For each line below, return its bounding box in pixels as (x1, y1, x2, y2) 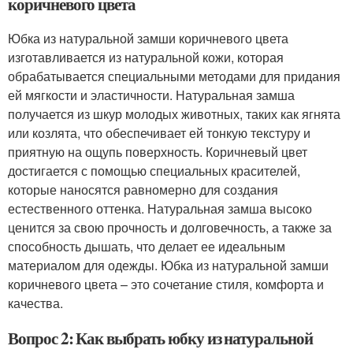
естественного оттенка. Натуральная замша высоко (8, 199, 312, 217)
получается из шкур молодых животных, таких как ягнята (8, 105, 340, 123)
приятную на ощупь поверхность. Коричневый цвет (8, 143, 307, 161)
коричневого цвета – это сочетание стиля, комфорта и (8, 275, 324, 293)
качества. (8, 294, 63, 312)
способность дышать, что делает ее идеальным (8, 237, 285, 255)
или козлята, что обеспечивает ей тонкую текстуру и (8, 124, 310, 142)
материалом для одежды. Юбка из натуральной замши (8, 256, 329, 274)
